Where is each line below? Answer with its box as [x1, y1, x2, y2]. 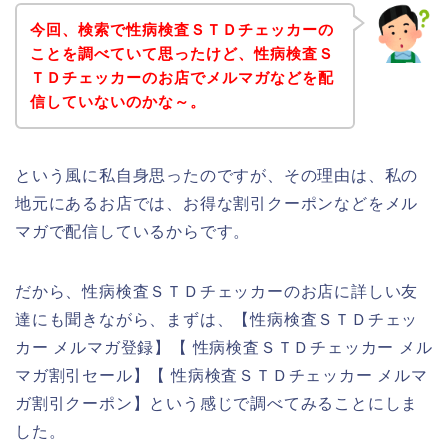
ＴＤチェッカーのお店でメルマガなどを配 [29, 68, 334, 86]
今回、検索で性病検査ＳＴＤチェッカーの [29, 20, 334, 38]
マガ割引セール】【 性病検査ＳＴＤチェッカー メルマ [15, 366, 428, 384]
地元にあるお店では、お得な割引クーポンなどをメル [15, 194, 419, 212]
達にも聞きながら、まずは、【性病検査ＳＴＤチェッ [15, 310, 419, 328]
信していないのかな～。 [29, 92, 206, 110]
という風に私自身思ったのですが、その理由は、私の [15, 166, 419, 184]
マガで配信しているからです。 [15, 222, 251, 240]
